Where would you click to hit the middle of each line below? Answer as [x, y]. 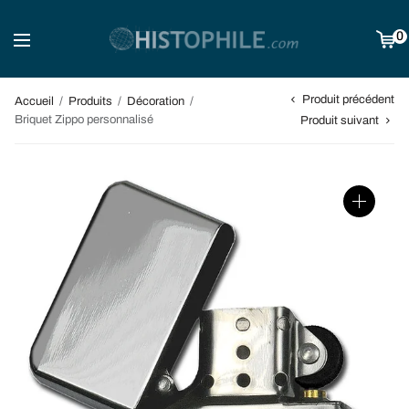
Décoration [156, 101]
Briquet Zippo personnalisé [84, 119]
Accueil [34, 101]
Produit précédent [348, 100]
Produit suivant [340, 120]
